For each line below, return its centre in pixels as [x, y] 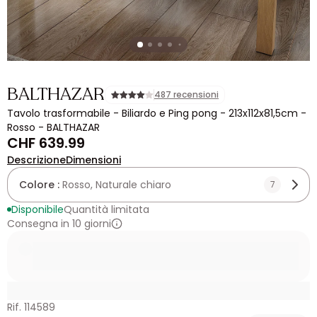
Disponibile [38, 209]
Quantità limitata [106, 209]
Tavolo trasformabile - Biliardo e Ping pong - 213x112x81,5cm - [157, 113]
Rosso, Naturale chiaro [117, 185]
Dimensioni [93, 160]
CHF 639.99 [46, 143]
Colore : [41, 185]
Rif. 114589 [31, 307]
